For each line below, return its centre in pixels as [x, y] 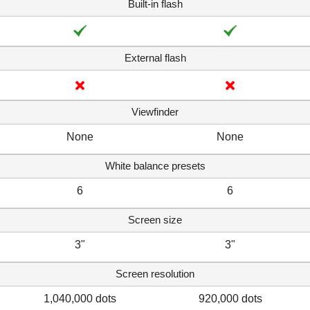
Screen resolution [155, 273]
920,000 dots [230, 298]
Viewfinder [155, 111]
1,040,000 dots [80, 298]
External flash [155, 57]
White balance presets [155, 165]
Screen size [155, 219]
